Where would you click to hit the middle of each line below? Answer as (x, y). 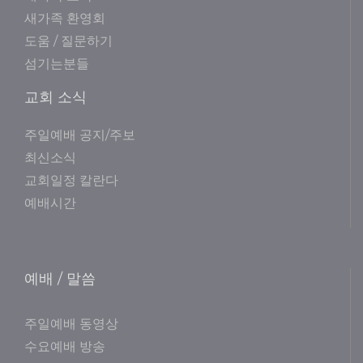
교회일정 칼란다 (71, 181)
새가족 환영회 (65, 19)
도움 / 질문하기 (68, 41)
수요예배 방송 (65, 347)
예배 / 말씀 (60, 279)
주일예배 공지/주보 (80, 135)
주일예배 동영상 (71, 324)
